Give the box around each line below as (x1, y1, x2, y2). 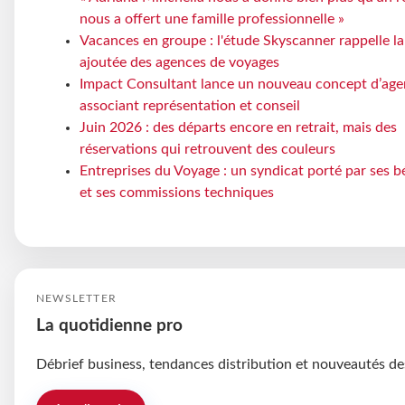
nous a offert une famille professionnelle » (80, 12, 344, 27)
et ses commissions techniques (80, 185, 274, 201)
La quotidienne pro (36, 317, 183, 335)
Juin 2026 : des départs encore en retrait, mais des (80, 120, 397, 136)
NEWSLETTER (36, 293, 117, 305)
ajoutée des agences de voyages (80, 55, 279, 71)
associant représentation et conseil (80, 99, 300, 114)
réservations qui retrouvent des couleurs (80, 142, 335, 157)
